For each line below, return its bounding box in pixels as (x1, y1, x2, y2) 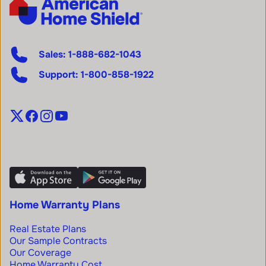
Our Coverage (9, 246, 71, 259)
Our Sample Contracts (9, 234, 107, 247)
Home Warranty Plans (9, 198, 120, 211)
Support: (39, 68, 78, 81)
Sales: (39, 47, 66, 61)
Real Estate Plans (9, 222, 86, 235)
